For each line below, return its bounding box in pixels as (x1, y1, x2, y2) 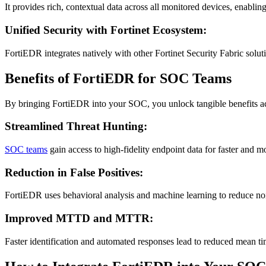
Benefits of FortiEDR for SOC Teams (5, 70, 232, 86)
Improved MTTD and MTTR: (5, 212, 156, 225)
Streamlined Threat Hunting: (5, 120, 150, 133)
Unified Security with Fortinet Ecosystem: (5, 24, 210, 37)
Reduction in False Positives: (5, 166, 146, 179)
